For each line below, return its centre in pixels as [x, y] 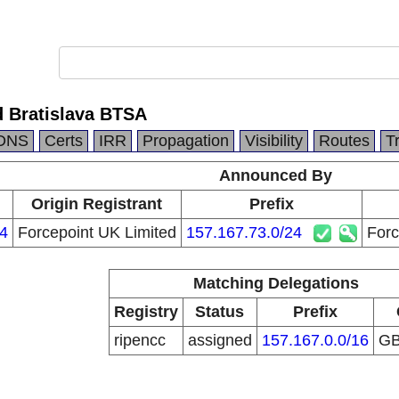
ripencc [139, 340]
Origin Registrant [97, 204]
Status [220, 312]
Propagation [186, 141]
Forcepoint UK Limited [97, 232]
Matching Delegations [276, 283]
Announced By [276, 175]
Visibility [274, 141]
